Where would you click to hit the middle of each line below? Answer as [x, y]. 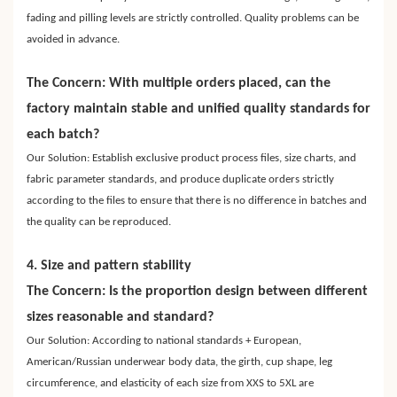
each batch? [63, 135]
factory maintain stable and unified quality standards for [198, 109]
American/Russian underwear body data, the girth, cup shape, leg [179, 362]
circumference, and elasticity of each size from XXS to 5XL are [170, 384]
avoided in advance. [73, 40]
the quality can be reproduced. [99, 222]
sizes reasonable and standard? [120, 318]
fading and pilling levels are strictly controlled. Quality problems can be [193, 19]
